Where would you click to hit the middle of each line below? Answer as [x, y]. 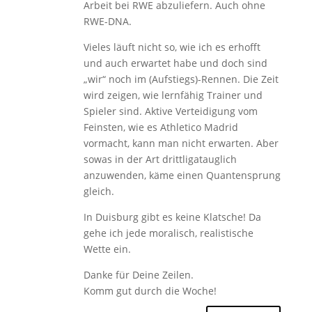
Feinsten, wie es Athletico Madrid [161, 127]
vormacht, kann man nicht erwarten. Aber [181, 143]
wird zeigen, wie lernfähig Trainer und [173, 95]
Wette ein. [107, 249]
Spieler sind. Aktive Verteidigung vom [170, 111]
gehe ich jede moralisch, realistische [168, 233]
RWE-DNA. [107, 21]
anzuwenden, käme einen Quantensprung [182, 175]
